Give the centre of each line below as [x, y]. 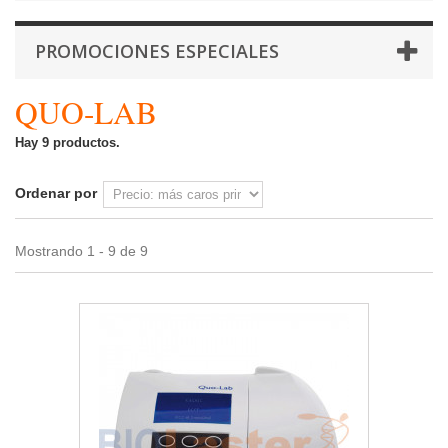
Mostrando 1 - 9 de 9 [81, 250]
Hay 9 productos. [67, 142]
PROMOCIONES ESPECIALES [157, 50]
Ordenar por [56, 192]
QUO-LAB [91, 111]
